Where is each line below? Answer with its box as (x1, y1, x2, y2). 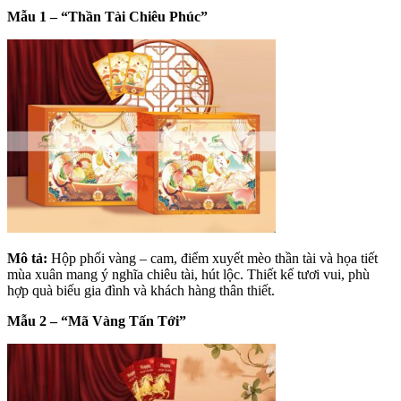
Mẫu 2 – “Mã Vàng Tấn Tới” (7, 312, 186, 328)
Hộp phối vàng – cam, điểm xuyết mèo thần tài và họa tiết (47, 250, 378, 266)
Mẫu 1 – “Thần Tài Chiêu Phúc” (7, 8, 208, 24)
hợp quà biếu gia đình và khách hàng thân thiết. (7, 282, 275, 298)
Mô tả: (7, 250, 47, 266)
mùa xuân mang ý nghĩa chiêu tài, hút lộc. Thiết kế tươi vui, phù (7, 266, 370, 282)
